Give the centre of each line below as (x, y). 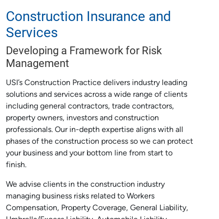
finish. (16, 165)
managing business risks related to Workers (80, 197)
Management (37, 63)
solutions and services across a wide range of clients (97, 95)
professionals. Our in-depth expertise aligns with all (95, 130)
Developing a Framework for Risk (84, 50)
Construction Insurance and (88, 16)
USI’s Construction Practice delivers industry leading (97, 83)
